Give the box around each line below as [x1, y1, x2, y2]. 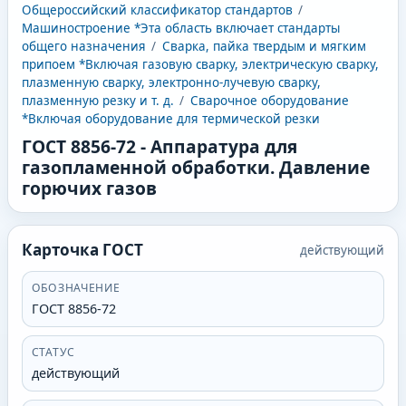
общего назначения [21, 38, 146, 55]
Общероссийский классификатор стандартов [21, 2, 293, 19]
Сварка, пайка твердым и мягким [161, 38, 366, 55]
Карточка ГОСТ [21, 239, 143, 261]
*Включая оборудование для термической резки [21, 111, 320, 128]
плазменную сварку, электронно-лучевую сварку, [21, 74, 321, 92]
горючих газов [21, 176, 157, 201]
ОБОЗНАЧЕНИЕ [31, 280, 121, 296]
